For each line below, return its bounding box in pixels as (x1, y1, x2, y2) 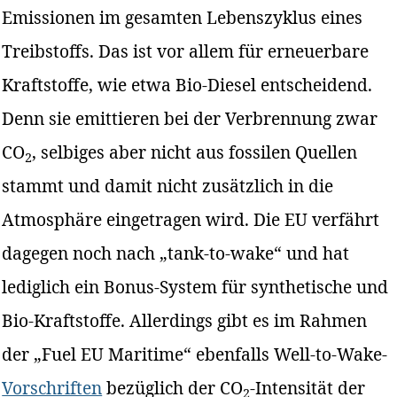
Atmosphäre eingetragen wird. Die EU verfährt (2, 206, 380, 231)
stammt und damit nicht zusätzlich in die (2, 173, 334, 198)
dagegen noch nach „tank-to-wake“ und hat (2, 240, 350, 265)
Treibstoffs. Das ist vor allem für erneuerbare (2, 38, 370, 63)
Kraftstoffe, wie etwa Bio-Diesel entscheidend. (2, 72, 373, 97)
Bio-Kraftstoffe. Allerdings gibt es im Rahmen (2, 307, 368, 332)
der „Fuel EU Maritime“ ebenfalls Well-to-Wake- (2, 341, 388, 366)
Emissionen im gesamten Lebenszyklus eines (2, 4, 363, 29)
